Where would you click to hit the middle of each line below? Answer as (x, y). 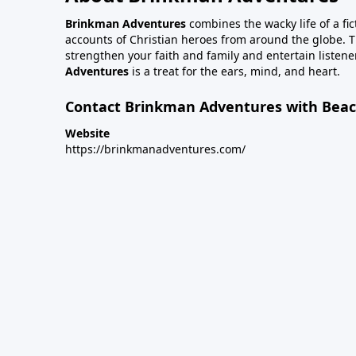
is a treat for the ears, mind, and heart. (234, 72)
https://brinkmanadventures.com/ (155, 149)
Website (87, 133)
